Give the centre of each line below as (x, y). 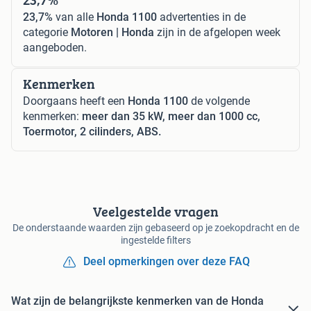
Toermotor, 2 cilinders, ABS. (92, 132)
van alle (75, 17)
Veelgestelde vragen (155, 212)
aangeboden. (55, 48)
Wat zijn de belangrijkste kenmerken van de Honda (137, 301)
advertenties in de (201, 17)
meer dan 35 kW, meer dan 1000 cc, (171, 117)
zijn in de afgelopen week (217, 33)
